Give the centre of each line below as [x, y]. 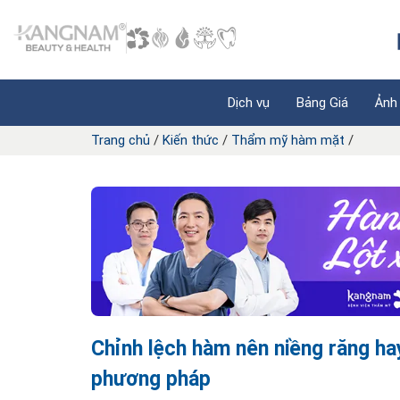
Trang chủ [121, 140]
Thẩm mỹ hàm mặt [288, 140]
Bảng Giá [322, 103]
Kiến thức [191, 140]
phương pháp [151, 379]
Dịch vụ [249, 103]
